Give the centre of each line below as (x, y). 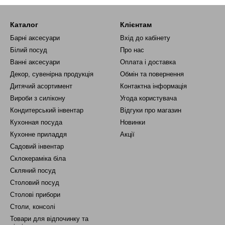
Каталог (24, 25)
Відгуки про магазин (151, 110)
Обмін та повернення (152, 74)
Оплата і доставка (148, 62)
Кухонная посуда (36, 122)
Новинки (133, 122)
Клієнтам (136, 25)
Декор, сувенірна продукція (52, 74)
